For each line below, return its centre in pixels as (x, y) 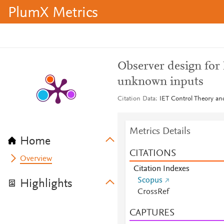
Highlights (46, 184)
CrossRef (153, 192)
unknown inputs (160, 82)
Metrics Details (160, 131)
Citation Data (136, 99)
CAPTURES (152, 213)
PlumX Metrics (53, 13)
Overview (36, 159)
